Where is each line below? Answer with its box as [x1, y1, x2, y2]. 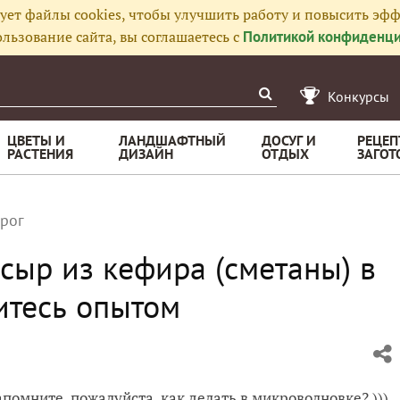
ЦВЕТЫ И [7, 131, 65, 149]
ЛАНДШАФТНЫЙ [119, 131, 226, 149]
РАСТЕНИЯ [7, 145, 73, 162]
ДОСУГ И [262, 131, 316, 149]
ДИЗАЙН [119, 145, 173, 162]
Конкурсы [328, 87, 389, 105]
